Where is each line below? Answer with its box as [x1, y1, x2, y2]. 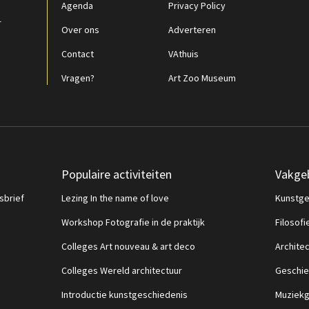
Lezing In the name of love [61, 192, 169, 204]
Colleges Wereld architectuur [61, 264, 182, 277]
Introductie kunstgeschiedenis [61, 288, 188, 301]
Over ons [61, 23, 99, 36]
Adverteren [168, 23, 216, 36]
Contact [61, 48, 94, 60]
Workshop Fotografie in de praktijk [61, 216, 205, 228]
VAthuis [168, 48, 199, 60]
